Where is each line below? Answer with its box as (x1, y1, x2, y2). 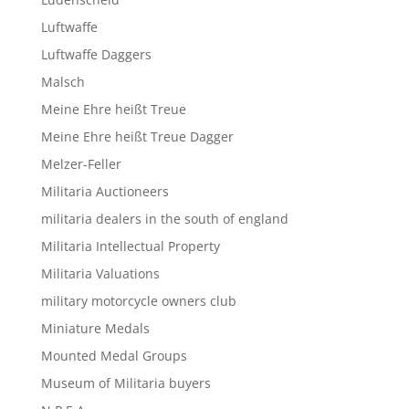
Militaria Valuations (40, 264, 160, 282)
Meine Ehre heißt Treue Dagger (40, 127, 234, 145)
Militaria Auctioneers (40, 182, 169, 200)
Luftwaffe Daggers (40, 45, 152, 63)
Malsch (40, 72, 85, 90)
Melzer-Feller (40, 154, 121, 173)
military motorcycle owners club (40, 291, 236, 309)
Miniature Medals (40, 319, 150, 337)
